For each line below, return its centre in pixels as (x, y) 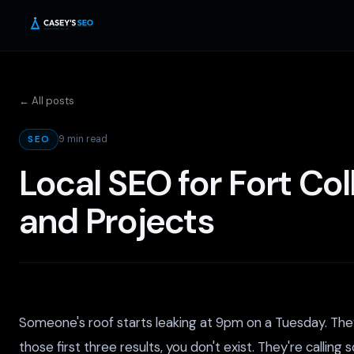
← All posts (47, 101)
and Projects (116, 221)
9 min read (83, 139)
